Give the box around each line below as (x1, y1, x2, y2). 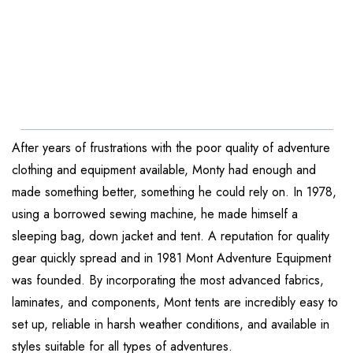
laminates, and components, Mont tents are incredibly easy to (12, 293, 338, 312)
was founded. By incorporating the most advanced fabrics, (12, 271, 324, 290)
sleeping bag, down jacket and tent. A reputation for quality (12, 227, 329, 246)
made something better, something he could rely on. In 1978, (12, 183, 336, 202)
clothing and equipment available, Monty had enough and (12, 161, 316, 180)
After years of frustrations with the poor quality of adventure (12, 139, 330, 158)
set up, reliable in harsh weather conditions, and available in (12, 315, 329, 334)
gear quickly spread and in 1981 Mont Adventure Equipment (12, 249, 331, 268)
